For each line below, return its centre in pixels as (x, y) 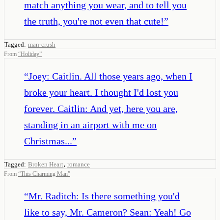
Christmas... (48, 141)
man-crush (42, 44)
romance (79, 164)
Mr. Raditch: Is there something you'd (104, 196)
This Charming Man (44, 174)
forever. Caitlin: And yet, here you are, (101, 108)
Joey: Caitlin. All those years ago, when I (110, 76)
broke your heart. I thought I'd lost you (101, 92)
